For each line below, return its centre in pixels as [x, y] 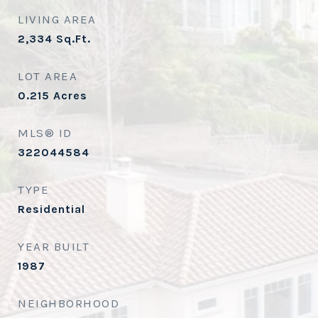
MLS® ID [45, 133]
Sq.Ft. [73, 39]
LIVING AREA [57, 19]
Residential [51, 209]
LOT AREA [48, 76]
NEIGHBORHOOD [68, 303]
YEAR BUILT [54, 246]
